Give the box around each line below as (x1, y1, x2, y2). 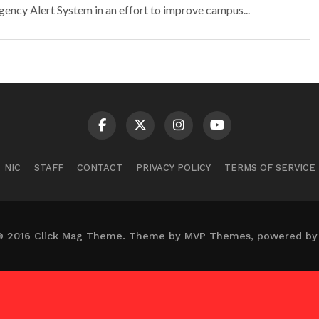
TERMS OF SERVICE (224, 162, 315, 173)
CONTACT (76, 162, 122, 173)
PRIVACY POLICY (135, 162, 211, 173)
